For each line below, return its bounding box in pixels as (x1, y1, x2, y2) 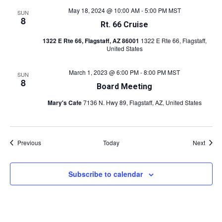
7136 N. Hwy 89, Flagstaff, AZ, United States (83, 98, 202, 107)
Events (40, 138, 59, 146)
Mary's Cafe (47, 98, 83, 107)
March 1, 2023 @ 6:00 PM (69, 68, 139, 76)
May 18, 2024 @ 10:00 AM (68, 6, 140, 14)
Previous (17, 138, 41, 147)
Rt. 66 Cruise (101, 20, 148, 29)
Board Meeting (97, 82, 152, 91)
